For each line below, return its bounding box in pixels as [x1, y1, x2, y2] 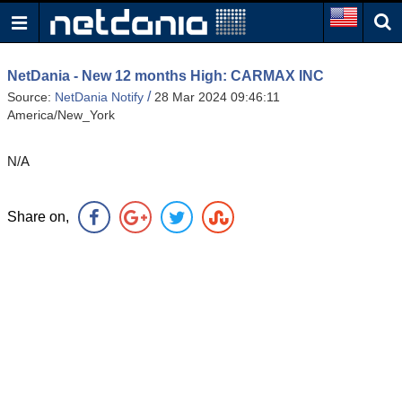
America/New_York [7, 108, 115, 123]
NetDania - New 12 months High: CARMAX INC [7, 68, 324, 83]
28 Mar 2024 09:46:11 [154, 90, 287, 105]
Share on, [7, 209, 69, 225]
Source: [7, 90, 55, 105]
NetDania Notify [55, 90, 144, 105]
